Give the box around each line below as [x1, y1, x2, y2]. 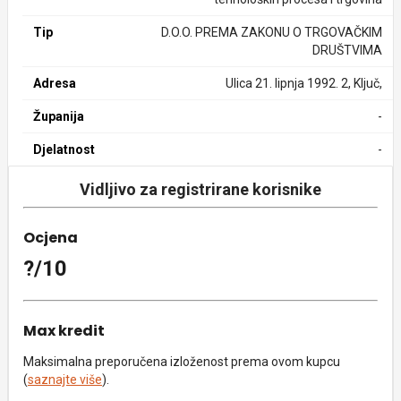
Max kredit [23, 320, 105, 341]
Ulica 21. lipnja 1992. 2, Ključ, [225, 76, 382, 90]
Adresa [33, 76, 76, 90]
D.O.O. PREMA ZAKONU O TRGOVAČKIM [160, 25, 382, 39]
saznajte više [28, 372, 102, 387]
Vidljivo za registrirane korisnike [80, 180, 321, 199]
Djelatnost [33, 142, 95, 157]
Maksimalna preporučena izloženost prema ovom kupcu [23, 354, 340, 369]
